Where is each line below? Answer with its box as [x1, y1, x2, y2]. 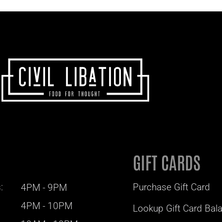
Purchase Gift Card [132, 181, 210, 193]
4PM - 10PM [20, 200, 72, 212]
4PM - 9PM [20, 182, 67, 194]
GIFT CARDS [132, 151, 201, 173]
